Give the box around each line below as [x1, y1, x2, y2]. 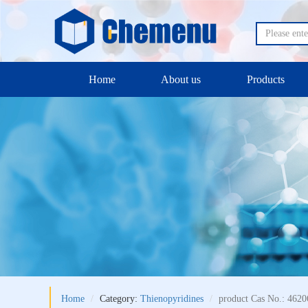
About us [161, 74, 201, 85]
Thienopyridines [140, 293, 203, 304]
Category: [100, 293, 140, 304]
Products [247, 74, 285, 85]
